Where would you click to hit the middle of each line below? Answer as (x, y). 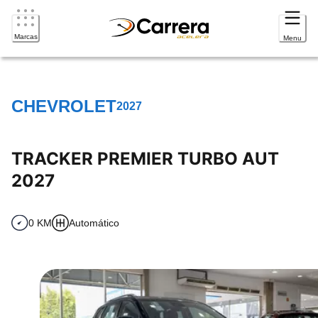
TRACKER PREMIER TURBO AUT (145, 158)
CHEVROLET (64, 106)
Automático (94, 223)
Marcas (26, 37)
